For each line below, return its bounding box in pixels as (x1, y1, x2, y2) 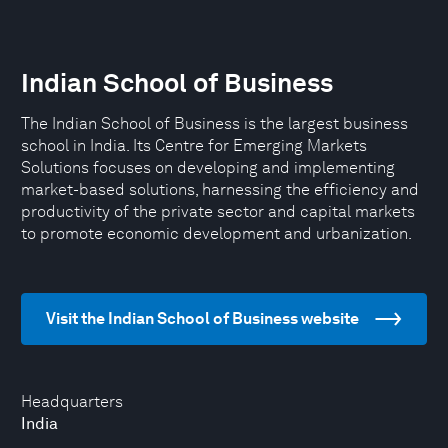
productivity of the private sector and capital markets (21, 202, 415, 221)
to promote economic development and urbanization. (21, 224, 412, 243)
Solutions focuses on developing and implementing (21, 158, 395, 177)
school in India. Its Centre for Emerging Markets (21, 136, 367, 155)
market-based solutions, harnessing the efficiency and (21, 180, 419, 199)
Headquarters (21, 392, 123, 411)
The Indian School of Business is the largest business (21, 114, 408, 133)
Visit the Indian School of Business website (46, 309, 359, 328)
